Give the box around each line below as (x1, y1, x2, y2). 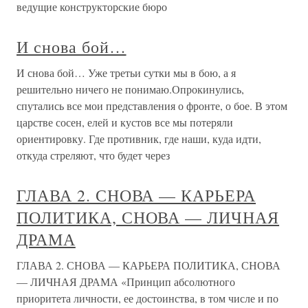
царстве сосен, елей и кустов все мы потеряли (16, 115, 233, 129)
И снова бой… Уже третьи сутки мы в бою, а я (16, 65, 236, 80)
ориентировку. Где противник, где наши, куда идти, (16, 131, 261, 146)
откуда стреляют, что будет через (16, 148, 170, 162)
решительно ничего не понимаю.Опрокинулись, (16, 82, 244, 96)
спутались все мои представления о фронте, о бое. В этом (16, 98, 287, 113)
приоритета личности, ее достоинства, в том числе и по (16, 291, 278, 305)
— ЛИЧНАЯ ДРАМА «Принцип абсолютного (16, 274, 235, 289)
